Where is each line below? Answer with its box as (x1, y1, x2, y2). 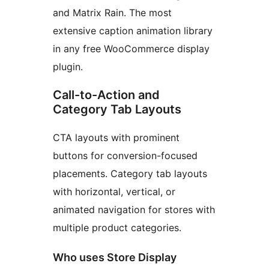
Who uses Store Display (53, 251, 177, 264)
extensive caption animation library (53, 25, 213, 37)
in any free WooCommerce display (53, 43, 210, 55)
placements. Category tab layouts (53, 168, 207, 180)
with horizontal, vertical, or (53, 186, 175, 198)
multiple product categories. (53, 222, 181, 234)
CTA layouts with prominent (53, 131, 180, 144)
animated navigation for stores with (53, 204, 215, 216)
